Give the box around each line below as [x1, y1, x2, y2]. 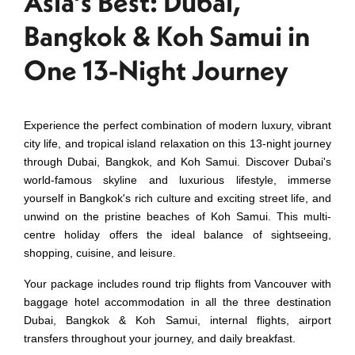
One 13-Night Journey [24, 52, 288, 87]
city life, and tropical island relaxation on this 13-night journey [24, 136, 331, 150]
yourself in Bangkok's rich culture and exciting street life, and [24, 191, 331, 204]
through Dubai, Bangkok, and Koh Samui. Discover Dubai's [24, 155, 331, 168]
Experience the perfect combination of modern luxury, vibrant [24, 118, 331, 132]
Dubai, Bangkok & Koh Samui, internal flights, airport [24, 313, 331, 326]
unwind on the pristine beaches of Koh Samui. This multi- [24, 209, 331, 223]
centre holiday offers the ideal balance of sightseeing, [24, 227, 331, 241]
